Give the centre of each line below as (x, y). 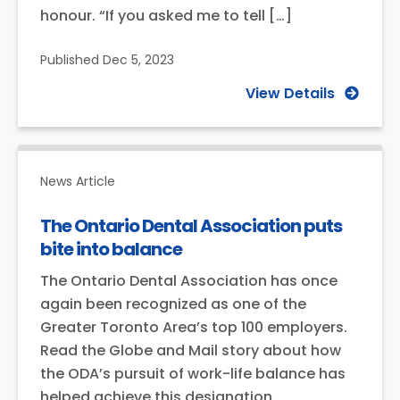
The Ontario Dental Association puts (191, 226)
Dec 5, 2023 (137, 60)
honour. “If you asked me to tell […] (166, 16)
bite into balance (111, 249)
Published (70, 60)
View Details (290, 93)
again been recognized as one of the (173, 304)
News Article (78, 181)
